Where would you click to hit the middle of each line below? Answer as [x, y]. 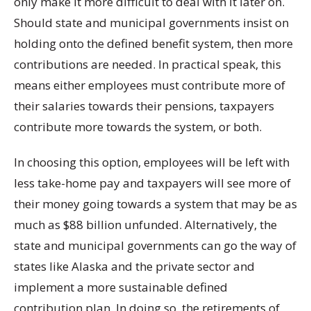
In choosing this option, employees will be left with [152, 162]
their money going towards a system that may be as [155, 204]
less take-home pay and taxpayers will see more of [152, 183]
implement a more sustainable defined [121, 287]
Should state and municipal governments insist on [151, 22]
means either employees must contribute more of [150, 85]
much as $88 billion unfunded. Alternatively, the [145, 225]
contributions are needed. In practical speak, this [148, 64]
